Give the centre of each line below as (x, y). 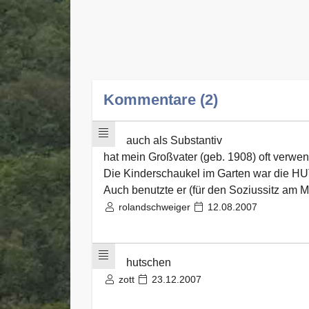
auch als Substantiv (174, 140)
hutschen (148, 262)
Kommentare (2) (161, 99)
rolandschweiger (154, 207)
